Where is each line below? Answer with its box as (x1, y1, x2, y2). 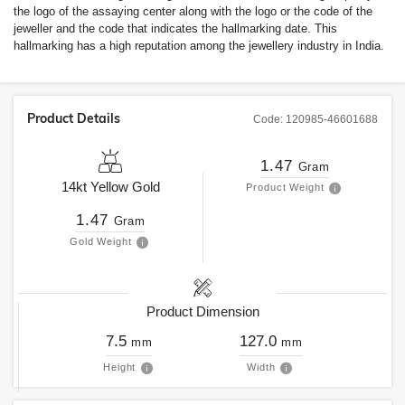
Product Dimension (146, 304, 259, 319)
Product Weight (245, 182, 325, 193)
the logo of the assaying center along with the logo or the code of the (14, 5, 372, 18)
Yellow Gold (89, 179, 160, 194)
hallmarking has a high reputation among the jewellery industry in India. (14, 39, 384, 52)
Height (102, 362, 137, 372)
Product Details (27, 110, 120, 127)
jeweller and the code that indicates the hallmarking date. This (14, 22, 337, 35)
